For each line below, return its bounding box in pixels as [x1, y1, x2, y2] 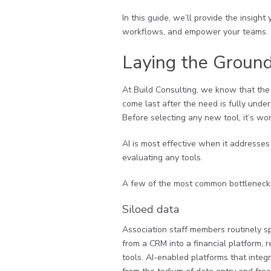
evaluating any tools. [122, 152, 203, 164]
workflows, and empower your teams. [122, 26, 268, 38]
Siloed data [122, 202, 179, 217]
